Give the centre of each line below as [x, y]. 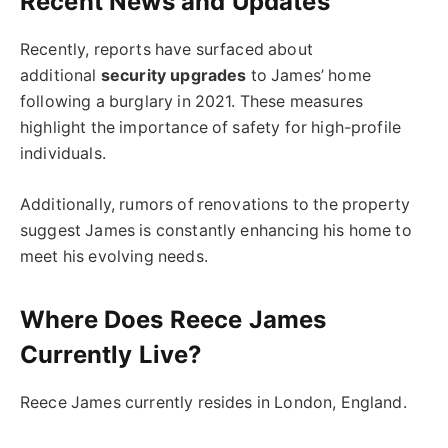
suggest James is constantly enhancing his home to [216, 230]
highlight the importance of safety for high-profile [211, 128]
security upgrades [173, 76]
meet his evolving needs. [114, 256]
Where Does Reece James [173, 320]
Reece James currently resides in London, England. [213, 402]
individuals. [63, 154]
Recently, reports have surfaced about [166, 50]
